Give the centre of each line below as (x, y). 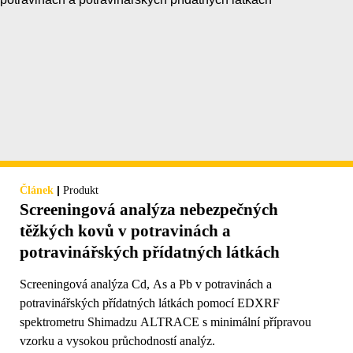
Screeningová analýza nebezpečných (149, 210)
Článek (37, 191)
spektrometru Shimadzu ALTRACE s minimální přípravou (165, 322)
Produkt (81, 191)
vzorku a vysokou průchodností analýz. (117, 341)
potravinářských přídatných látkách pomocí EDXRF (150, 303)
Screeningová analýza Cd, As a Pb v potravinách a (146, 284)
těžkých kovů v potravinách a (125, 231)
